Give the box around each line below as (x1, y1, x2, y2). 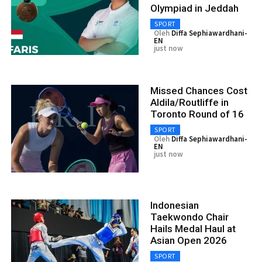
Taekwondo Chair (150, 211, 229, 223)
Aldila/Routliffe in (150, 96, 229, 108)
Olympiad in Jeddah (150, 2, 239, 14)
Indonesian (150, 199, 199, 211)
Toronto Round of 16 (150, 108, 244, 120)
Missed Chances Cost (150, 84, 247, 96)
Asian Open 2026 (150, 234, 227, 246)
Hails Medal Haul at (150, 222, 236, 235)
